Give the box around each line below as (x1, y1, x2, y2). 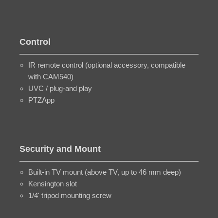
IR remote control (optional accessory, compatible (28, 61, 185, 69)
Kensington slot (28, 180, 77, 188)
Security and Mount (19, 144, 101, 154)
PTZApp (28, 96, 54, 104)
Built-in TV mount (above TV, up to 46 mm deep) (28, 168, 181, 176)
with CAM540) (28, 73, 73, 81)
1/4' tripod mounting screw (28, 191, 111, 200)
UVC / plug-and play (28, 84, 92, 92)
